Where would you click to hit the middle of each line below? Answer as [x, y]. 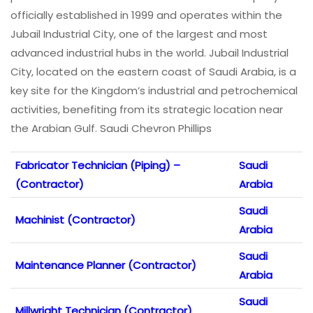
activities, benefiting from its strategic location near [147, 109]
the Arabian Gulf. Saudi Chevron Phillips [111, 128]
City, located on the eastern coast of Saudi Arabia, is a [153, 71]
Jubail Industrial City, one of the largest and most [139, 34]
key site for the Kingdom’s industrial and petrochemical [154, 90]
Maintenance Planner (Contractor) [106, 265]
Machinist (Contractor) [75, 219]
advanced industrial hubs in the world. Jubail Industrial [150, 52]
